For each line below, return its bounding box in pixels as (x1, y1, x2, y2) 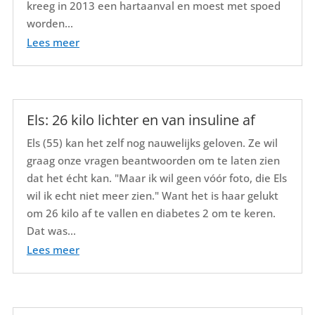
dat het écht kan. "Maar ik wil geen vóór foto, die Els (26, 171, 287, 186)
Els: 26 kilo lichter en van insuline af (26, 110, 255, 130)
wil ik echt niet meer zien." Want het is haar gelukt (26, 188, 278, 203)
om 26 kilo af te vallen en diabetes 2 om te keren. (26, 206, 276, 221)
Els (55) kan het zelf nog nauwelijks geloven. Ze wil (26, 136, 278, 150)
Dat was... (26, 224, 76, 238)
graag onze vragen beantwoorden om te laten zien (26, 153, 280, 168)
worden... (26, 15, 73, 30)
